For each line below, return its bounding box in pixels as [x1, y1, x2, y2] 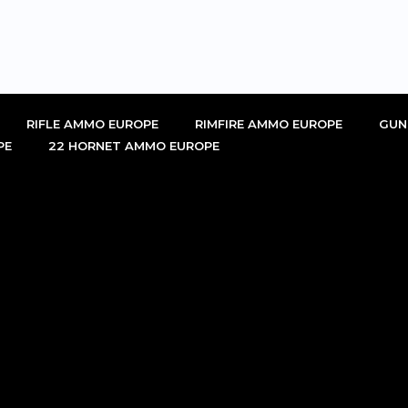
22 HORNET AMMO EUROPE [48, 138, 219, 153]
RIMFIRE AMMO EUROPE [195, 116, 342, 131]
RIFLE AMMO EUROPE [26, 116, 158, 131]
